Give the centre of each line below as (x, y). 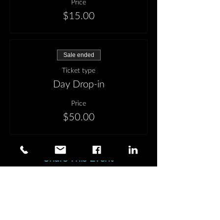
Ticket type (79, 71)
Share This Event (79, 159)
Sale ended (79, 55)
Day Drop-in (79, 84)
